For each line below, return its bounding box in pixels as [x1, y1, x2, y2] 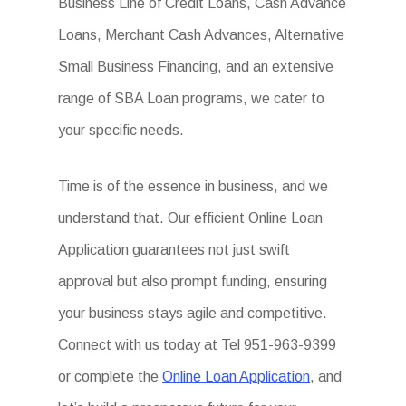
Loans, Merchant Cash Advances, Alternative [58, 27, 345, 43]
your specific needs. [58, 122, 185, 139]
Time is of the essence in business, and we [58, 179, 329, 195]
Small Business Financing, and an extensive [58, 59, 334, 75]
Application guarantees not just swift [58, 242, 291, 258]
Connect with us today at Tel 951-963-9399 [58, 337, 337, 353]
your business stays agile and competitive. [58, 305, 328, 322]
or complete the [58, 369, 163, 385]
